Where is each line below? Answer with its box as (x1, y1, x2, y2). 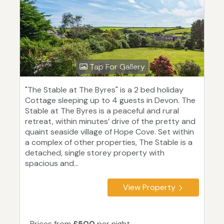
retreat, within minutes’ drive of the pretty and (25, 116, 195, 127)
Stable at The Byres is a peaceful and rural (25, 105, 179, 116)
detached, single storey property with (25, 147, 164, 158)
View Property (123, 182, 175, 193)
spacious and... (25, 158, 78, 169)
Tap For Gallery (87, 61, 145, 72)
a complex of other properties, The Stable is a (25, 137, 192, 148)
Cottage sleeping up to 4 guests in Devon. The (25, 95, 195, 106)
